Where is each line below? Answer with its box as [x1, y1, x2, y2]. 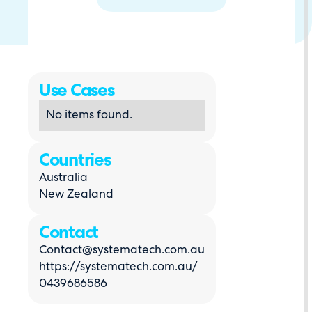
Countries [39, 153, 111, 170]
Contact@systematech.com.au [39, 244, 205, 256]
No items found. [46, 109, 132, 121]
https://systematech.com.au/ [39, 261, 198, 273]
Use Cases [39, 83, 114, 100]
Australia [39, 172, 88, 184]
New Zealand [39, 189, 114, 201]
